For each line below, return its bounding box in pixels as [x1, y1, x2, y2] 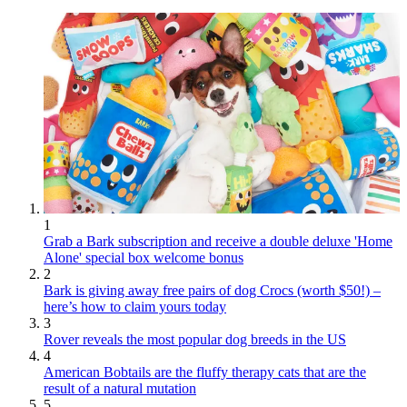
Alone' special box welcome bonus [44, 249, 243, 265]
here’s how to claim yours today [44, 298, 226, 314]
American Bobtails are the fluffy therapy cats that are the [44, 363, 366, 380]
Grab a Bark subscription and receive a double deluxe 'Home [44, 233, 392, 249]
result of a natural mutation [44, 380, 196, 396]
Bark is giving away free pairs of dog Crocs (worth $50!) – [44, 282, 381, 298]
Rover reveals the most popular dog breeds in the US [44, 331, 346, 347]
